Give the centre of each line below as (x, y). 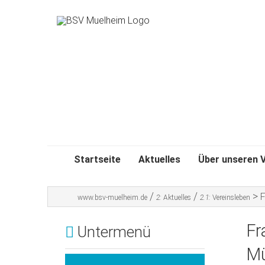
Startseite (97, 159)
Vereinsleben (231, 198)
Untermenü (112, 232)
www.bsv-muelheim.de (112, 198)
